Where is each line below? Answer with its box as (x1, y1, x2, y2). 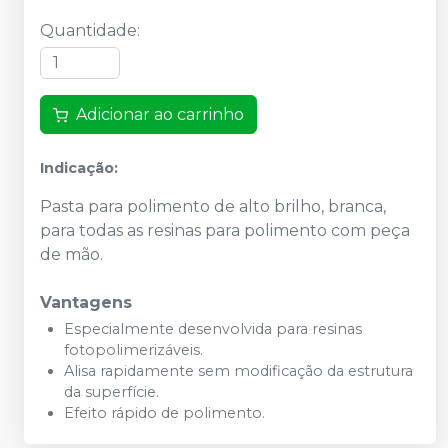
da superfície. (64, 383, 159, 402)
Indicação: (40, 159, 118, 178)
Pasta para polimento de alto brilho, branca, (40, 197, 386, 217)
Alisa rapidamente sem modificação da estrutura (64, 362, 413, 381)
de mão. (40, 245, 103, 265)
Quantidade (40, 21, 137, 40)
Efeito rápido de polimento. (64, 404, 265, 423)
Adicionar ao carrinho (76, 105, 244, 125)
